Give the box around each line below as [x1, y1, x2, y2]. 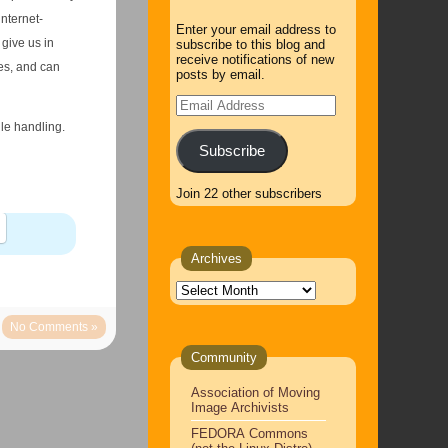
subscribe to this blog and [175, 37, 325, 52]
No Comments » [9, 320, 98, 334]
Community [190, 349, 257, 365]
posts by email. [175, 67, 265, 82]
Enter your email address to [175, 22, 336, 37]
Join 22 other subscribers [175, 185, 322, 201]
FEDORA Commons [190, 425, 308, 441]
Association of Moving [190, 384, 320, 400]
